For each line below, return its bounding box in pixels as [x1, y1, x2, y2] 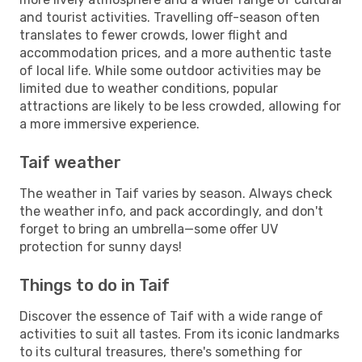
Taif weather [19, 152, 121, 172]
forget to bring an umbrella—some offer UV [19, 221, 278, 237]
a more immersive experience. [19, 116, 200, 132]
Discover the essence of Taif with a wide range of [19, 308, 323, 324]
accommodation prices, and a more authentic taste [19, 44, 331, 61]
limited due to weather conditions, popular [19, 80, 278, 96]
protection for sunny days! [19, 238, 182, 255]
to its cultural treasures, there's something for [19, 343, 302, 360]
